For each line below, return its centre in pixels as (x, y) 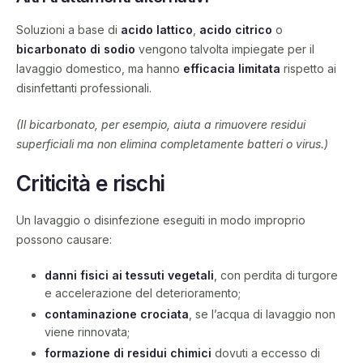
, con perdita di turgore (276, 275)
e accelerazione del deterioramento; (143, 293)
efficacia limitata (232, 69)
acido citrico (236, 30)
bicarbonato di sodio (76, 49)
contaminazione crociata (117, 314)
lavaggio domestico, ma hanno (100, 69)
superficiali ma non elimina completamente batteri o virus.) (172, 144)
